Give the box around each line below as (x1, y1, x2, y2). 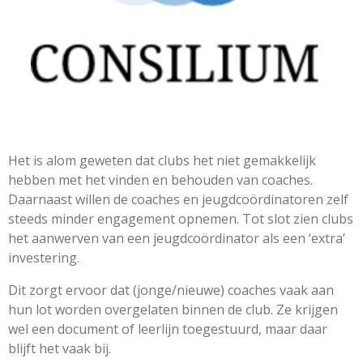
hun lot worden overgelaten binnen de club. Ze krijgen (8, 301, 338, 319)
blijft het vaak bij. (8, 340, 111, 358)
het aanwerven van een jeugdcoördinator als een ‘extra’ (8, 229, 345, 248)
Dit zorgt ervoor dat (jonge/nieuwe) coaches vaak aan (8, 281, 334, 300)
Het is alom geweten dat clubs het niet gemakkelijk (8, 152, 316, 170)
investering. (8, 249, 79, 267)
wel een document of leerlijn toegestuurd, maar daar (8, 320, 327, 339)
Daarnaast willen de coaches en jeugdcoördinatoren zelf (8, 190, 348, 209)
